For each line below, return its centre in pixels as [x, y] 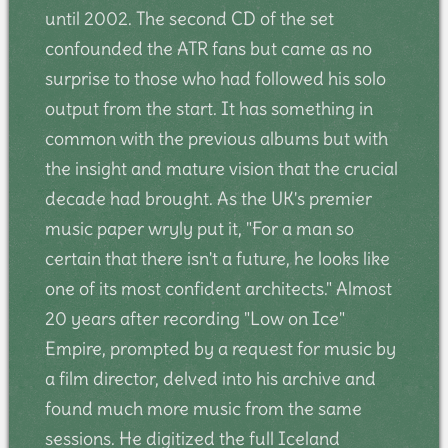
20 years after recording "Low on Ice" [194, 318]
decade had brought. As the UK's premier [208, 198]
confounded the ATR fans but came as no [208, 48]
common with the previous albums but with [216, 138]
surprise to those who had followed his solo [215, 78]
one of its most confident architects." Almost [218, 288]
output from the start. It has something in [208, 108]
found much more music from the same [203, 408]
